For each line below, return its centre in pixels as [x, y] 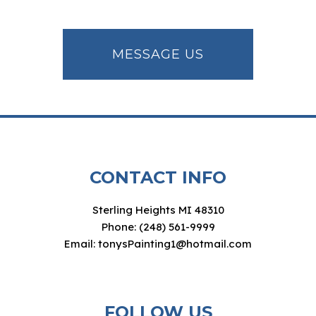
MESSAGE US [158, 54]
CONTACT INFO [158, 177]
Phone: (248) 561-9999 [158, 226]
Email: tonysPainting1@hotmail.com [158, 243]
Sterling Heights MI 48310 [158, 209]
